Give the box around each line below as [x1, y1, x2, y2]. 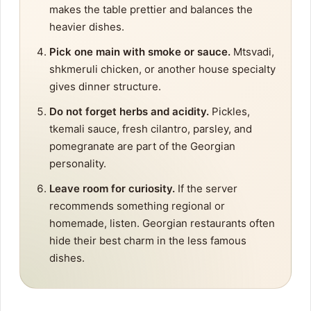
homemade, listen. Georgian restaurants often [49, 217, 275, 230]
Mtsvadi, [230, 45, 274, 59]
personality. [49, 157, 106, 171]
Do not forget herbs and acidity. [49, 105, 209, 119]
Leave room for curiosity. [49, 182, 175, 196]
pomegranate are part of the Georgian [49, 140, 235, 153]
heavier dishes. [49, 20, 124, 34]
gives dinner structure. [49, 80, 161, 94]
